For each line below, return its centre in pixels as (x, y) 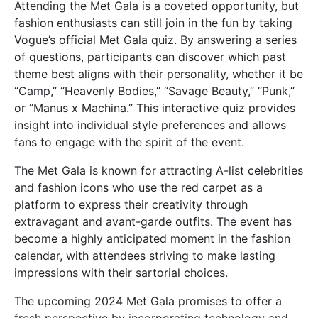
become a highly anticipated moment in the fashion (152, 238)
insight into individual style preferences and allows (150, 125)
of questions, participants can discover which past (150, 56)
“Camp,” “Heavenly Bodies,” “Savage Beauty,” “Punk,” (154, 91)
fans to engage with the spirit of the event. (129, 142)
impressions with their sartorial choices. (121, 272)
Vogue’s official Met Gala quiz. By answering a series (155, 39)
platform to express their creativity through (131, 204)
